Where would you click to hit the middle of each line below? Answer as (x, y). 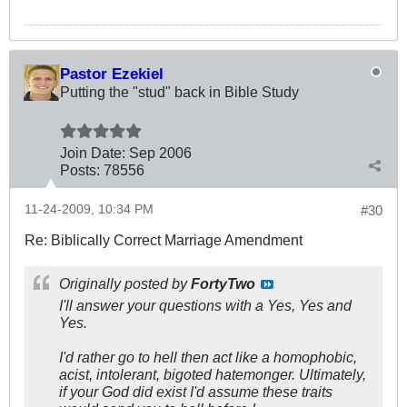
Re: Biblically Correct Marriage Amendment (164, 240)
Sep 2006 (160, 153)
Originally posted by (125, 284)
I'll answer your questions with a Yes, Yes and (205, 306)
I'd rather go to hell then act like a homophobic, (208, 357)
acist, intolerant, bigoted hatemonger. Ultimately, (213, 375)
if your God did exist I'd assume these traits (196, 392)
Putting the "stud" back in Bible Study (179, 92)
